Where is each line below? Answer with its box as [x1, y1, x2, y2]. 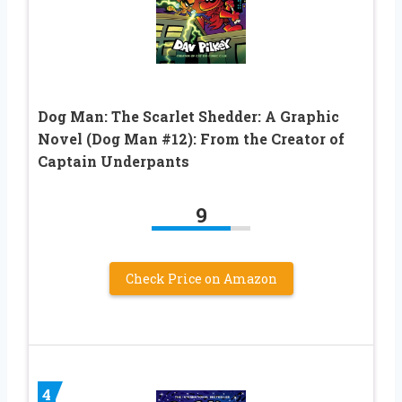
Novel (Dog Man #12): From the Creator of [38, 128, 345, 148]
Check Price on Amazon [125, 269, 277, 287]
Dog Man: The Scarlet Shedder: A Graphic [38, 106, 339, 126]
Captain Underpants [38, 151, 189, 170]
